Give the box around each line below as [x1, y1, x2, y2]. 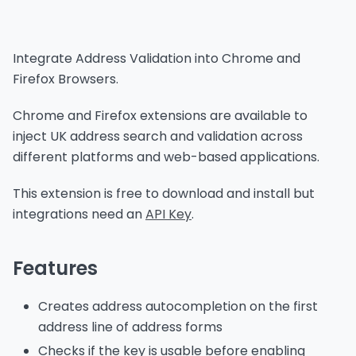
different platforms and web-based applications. [13, 147, 319, 166]
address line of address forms [38, 317, 222, 336]
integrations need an [13, 204, 145, 223]
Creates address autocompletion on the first [38, 296, 318, 315]
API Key [145, 204, 192, 223]
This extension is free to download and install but [13, 184, 315, 203]
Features [13, 254, 98, 281]
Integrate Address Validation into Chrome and [13, 48, 300, 68]
